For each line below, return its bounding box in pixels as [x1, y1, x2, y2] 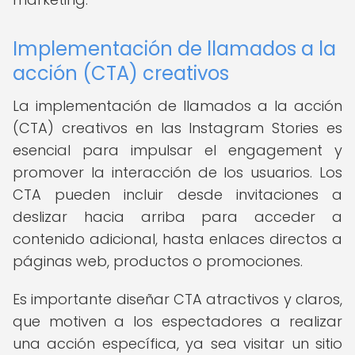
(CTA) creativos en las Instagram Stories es [13, 118, 342, 138]
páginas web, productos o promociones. [13, 251, 303, 271]
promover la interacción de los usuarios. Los [13, 162, 342, 182]
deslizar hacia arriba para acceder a [13, 207, 342, 227]
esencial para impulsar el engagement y [13, 140, 342, 160]
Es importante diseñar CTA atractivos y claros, [13, 289, 342, 309]
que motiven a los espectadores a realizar [13, 311, 342, 331]
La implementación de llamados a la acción [13, 96, 342, 116]
